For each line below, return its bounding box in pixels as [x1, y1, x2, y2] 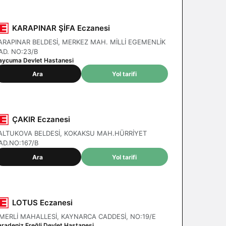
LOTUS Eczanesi [12, 198, 73, 207]
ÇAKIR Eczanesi [12, 115, 71, 124]
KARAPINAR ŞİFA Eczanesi [12, 23, 110, 33]
